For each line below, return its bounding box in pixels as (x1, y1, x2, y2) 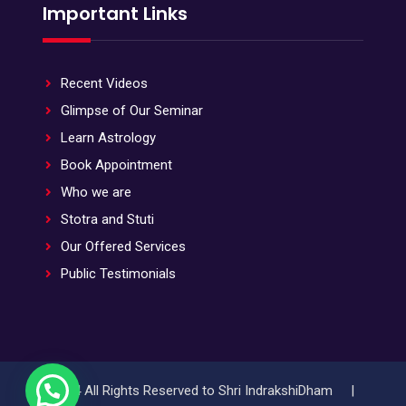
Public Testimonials (60, 266, 176, 283)
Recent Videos (60, 75, 148, 92)
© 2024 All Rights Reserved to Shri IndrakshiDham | (36, 382, 369, 400)
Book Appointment (60, 157, 172, 174)
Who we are (60, 184, 131, 201)
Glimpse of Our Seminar (60, 102, 203, 120)
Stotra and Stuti (60, 211, 154, 228)
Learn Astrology (60, 130, 156, 147)
